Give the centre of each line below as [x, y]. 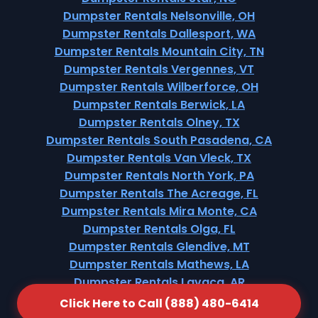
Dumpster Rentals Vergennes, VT [159, 69]
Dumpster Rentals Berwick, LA [159, 105]
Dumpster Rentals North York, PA [159, 176]
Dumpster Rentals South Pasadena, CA [159, 140]
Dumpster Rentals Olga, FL [159, 229]
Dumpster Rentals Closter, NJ [159, 300]
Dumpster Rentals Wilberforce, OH [159, 87]
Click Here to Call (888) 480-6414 [159, 303]
